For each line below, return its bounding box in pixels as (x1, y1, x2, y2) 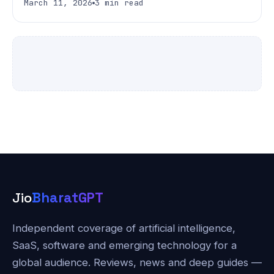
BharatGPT (32, 188, 103, 207)
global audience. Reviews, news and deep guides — (12, 256, 262, 269)
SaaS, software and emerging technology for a (12, 239, 237, 252)
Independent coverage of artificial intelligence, (12, 222, 235, 235)
